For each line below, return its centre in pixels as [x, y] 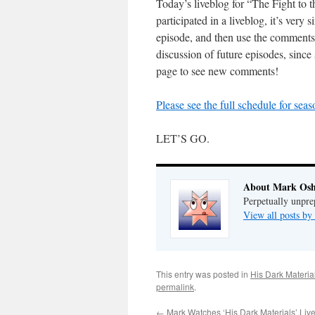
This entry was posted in [203, 274]
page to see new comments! [217, 70]
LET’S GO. [183, 138]
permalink [175, 286]
